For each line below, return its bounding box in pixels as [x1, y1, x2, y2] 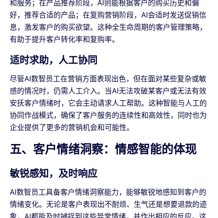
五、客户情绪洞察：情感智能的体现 [10, 142, 197, 157]
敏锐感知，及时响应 [10, 168, 97, 180]
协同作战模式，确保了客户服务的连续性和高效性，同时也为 [10, 110, 207, 120]
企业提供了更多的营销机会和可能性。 [10, 123, 134, 132]
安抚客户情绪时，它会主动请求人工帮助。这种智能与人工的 [10, 98, 207, 108]
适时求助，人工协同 [10, 54, 97, 67]
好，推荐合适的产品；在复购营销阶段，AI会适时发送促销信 [10, 10, 206, 20]
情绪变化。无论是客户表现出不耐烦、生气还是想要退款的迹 [10, 200, 207, 209]
